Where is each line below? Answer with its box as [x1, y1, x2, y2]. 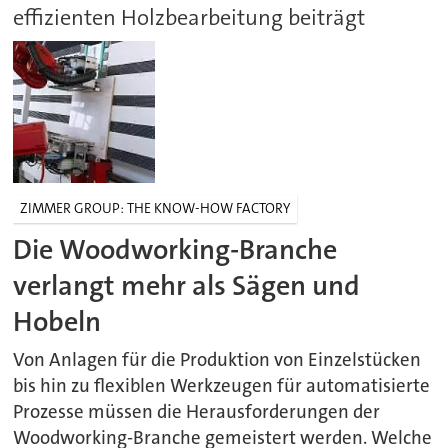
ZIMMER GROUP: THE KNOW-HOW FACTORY [20, 199, 291, 218]
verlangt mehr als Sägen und [13, 266, 361, 304]
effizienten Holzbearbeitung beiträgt [13, 2, 366, 32]
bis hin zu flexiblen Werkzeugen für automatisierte [13, 374, 431, 399]
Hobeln [13, 302, 102, 340]
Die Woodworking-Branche [13, 230, 338, 268]
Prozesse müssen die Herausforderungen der [13, 400, 381, 425]
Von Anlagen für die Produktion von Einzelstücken [13, 348, 422, 373]
